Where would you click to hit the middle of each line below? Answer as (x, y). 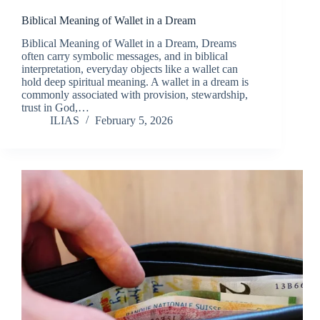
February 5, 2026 (134, 121)
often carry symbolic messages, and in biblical (125, 56)
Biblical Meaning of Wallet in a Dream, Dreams (129, 44)
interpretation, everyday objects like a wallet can (130, 69)
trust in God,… (55, 108)
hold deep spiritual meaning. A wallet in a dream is (135, 82)
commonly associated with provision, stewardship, (135, 95)
